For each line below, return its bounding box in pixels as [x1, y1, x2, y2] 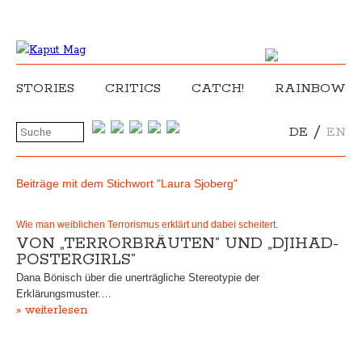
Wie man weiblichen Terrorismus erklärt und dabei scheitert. [16, 219, 278, 230]
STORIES [16, 80, 74, 97]
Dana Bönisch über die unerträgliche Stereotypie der [16, 271, 259, 284]
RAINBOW [275, 80, 346, 97]
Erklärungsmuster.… [16, 288, 112, 300]
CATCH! [192, 80, 244, 97]
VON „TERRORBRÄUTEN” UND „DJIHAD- [16, 234, 339, 254]
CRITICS [105, 80, 161, 97]
